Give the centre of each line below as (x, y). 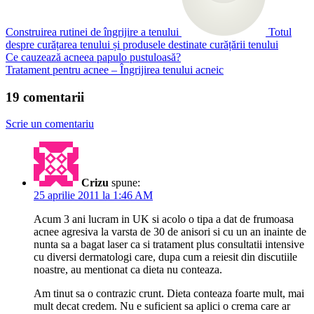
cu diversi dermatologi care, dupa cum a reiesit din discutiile (165, 257)
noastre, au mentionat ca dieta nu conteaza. (128, 270)
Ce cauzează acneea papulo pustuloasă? (93, 57)
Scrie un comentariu (50, 124)
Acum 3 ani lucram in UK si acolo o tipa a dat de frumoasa (164, 219)
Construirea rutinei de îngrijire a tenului (92, 32)
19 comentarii (45, 97)
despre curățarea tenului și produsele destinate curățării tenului (142, 44)
